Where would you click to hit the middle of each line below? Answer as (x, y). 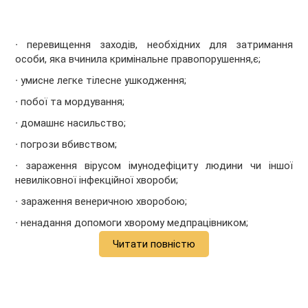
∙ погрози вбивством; (66, 145)
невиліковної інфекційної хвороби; (97, 180)
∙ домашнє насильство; (71, 123)
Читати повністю (154, 244)
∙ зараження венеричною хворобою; (101, 202)
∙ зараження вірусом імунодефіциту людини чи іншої (154, 166)
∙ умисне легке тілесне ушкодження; (101, 81)
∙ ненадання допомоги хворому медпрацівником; (132, 223)
